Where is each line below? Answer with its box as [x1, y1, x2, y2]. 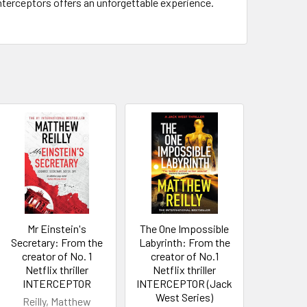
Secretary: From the [11, 235, 103, 249]
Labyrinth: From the [138, 235, 230, 249]
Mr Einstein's [27, 221, 87, 235]
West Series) [156, 290, 214, 304]
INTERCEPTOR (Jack [136, 276, 233, 290]
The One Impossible [140, 221, 230, 235]
